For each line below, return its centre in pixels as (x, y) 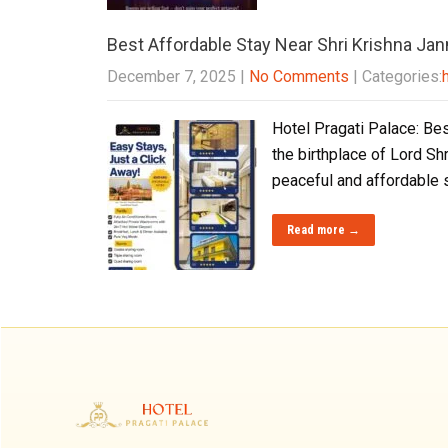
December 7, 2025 (171, 76)
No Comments (299, 76)
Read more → (323, 230)
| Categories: (397, 76)
